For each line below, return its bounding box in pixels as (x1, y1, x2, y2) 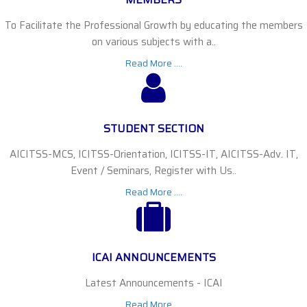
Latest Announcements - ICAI (84, 275, 223, 291)
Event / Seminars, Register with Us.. (71, 162, 236, 179)
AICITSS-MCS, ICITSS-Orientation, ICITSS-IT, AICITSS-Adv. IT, (9, 146, 298, 162)
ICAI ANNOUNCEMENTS (91, 249, 216, 266)
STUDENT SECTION (103, 120, 204, 137)
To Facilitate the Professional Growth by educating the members (4, 17, 303, 34)
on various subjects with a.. (91, 34, 216, 50)
